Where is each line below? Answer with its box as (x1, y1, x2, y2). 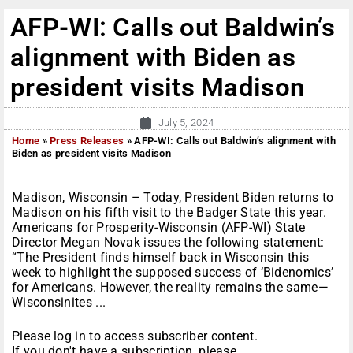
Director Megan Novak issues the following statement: (12, 235, 325, 251)
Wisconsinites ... (12, 295, 106, 310)
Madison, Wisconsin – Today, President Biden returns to (12, 190, 334, 206)
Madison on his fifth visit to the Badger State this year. (12, 205, 327, 221)
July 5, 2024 (158, 117, 214, 129)
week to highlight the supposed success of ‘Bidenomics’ (12, 265, 334, 281)
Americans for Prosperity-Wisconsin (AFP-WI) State (12, 220, 306, 236)
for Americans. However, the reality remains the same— (12, 280, 329, 295)
